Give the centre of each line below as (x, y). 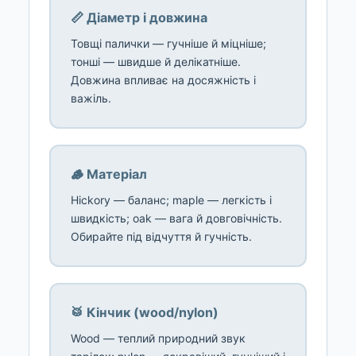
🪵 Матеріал (109, 174)
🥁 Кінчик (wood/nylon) (145, 313)
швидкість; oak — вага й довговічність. (176, 219)
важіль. (91, 99)
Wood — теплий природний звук (158, 339)
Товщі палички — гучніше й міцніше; (168, 44)
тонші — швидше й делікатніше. (156, 62)
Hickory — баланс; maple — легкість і (171, 200)
